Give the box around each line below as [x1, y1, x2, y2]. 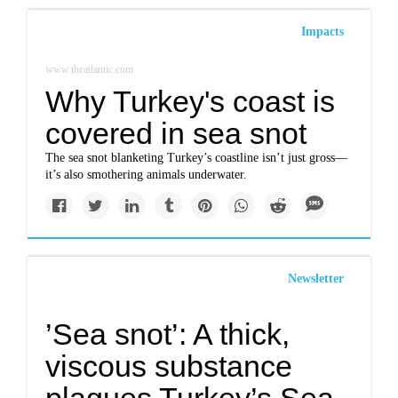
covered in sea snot [45, 116, 307, 150]
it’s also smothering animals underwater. [45, 168, 248, 181]
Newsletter [287, 272, 344, 285]
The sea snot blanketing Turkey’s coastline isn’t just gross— [45, 151, 348, 164]
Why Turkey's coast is [45, 84, 336, 118]
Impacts [300, 25, 344, 38]
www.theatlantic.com [45, 63, 134, 76]
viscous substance [45, 349, 293, 383]
